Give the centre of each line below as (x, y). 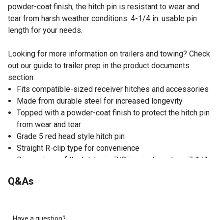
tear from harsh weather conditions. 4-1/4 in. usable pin (102, 18)
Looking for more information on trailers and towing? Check (109, 54)
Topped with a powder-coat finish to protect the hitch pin (113, 112)
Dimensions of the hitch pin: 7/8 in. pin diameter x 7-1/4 (112, 160)
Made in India (40, 183)
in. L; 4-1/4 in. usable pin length (70, 171)
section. (21, 77)
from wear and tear (49, 124)
